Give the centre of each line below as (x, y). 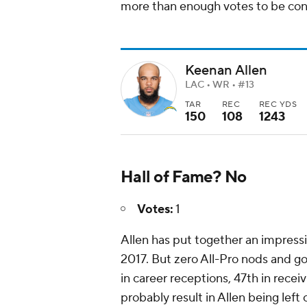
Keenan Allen (226, 70)
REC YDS (278, 104)
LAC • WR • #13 (220, 85)
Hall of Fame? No (184, 177)
